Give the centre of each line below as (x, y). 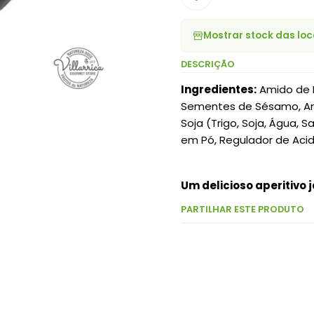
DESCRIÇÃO (207, 64)
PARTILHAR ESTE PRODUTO (242, 210)
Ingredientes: (218, 89)
